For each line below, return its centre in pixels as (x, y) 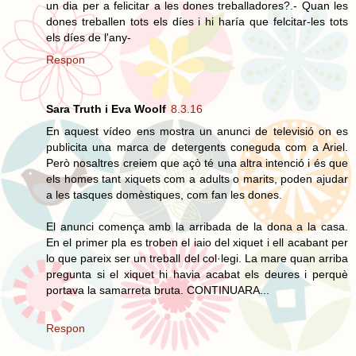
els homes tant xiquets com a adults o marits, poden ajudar (197, 178)
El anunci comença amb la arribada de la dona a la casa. (197, 226)
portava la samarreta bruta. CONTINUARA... (158, 290)
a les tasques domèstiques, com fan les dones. (164, 194)
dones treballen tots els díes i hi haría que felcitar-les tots (197, 21)
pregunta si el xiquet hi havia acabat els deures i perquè (197, 274)
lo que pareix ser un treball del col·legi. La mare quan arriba (197, 258)
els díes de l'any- (89, 37)
